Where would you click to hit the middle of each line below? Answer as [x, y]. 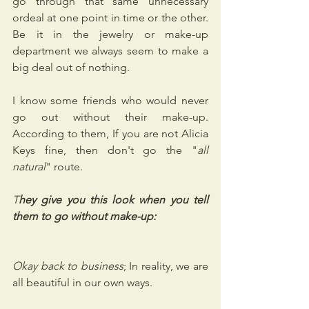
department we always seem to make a [110, 51]
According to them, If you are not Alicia [110, 134]
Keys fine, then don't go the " [105, 150]
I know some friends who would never [110, 101]
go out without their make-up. [110, 117]
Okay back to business [68, 266]
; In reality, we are [166, 266]
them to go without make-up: [84, 217]
